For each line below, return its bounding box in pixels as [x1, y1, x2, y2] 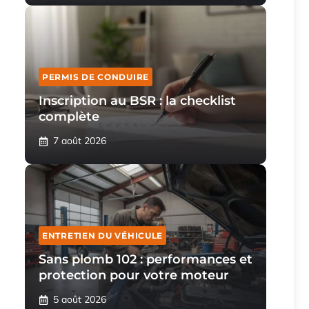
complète [39, 109, 99, 124]
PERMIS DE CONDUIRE [42, 72, 149, 82]
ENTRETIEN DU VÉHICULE [42, 230, 163, 241]
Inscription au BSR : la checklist [39, 93, 236, 108]
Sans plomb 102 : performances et [39, 252, 252, 267]
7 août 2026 [53, 134, 106, 147]
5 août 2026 [53, 293, 106, 306]
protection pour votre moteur [39, 268, 229, 283]
